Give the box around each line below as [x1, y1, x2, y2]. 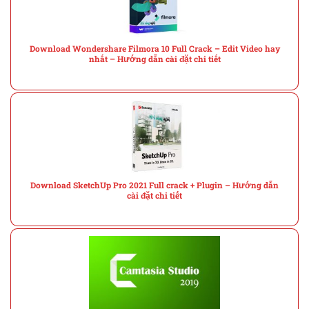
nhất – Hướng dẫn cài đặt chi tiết [88, 54, 221, 65]
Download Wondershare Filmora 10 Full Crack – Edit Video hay [29, 43, 280, 54]
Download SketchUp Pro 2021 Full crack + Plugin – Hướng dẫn [30, 179, 279, 190]
